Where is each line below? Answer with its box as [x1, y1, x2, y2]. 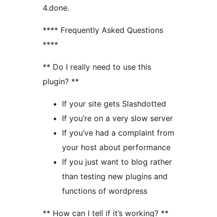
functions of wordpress [62, 186, 147, 196]
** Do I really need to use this [43, 62, 151, 72]
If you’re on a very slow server [62, 113, 173, 123]
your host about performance [62, 142, 170, 152]
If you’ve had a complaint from [62, 127, 174, 138]
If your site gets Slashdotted [62, 98, 166, 108]
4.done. [43, 2, 69, 13]
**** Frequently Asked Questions [43, 25, 163, 35]
